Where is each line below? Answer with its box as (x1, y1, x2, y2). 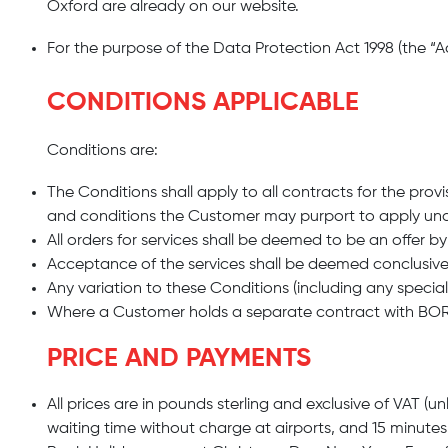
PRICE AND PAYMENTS (47, 346, 311, 372)
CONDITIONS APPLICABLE (47, 90, 359, 116)
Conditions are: (47, 143, 158, 159)
